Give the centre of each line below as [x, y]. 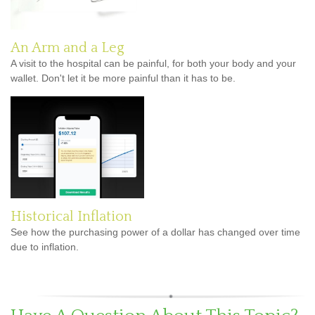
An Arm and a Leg [67, 47]
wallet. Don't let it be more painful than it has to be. [123, 78]
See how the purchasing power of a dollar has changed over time [155, 232]
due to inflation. [45, 246]
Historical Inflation [71, 216]
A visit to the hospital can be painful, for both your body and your [153, 63]
